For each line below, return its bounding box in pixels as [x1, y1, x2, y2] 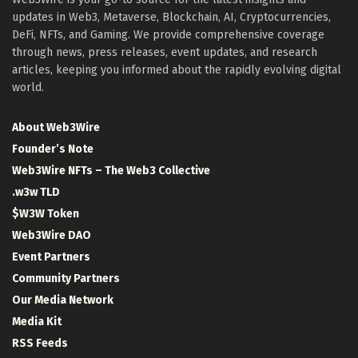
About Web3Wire [12, 120, 100, 134]
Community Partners [12, 271, 120, 285]
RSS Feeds [12, 336, 68, 350]
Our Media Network [12, 292, 113, 307]
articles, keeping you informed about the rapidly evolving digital [12, 62, 341, 77]
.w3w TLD [12, 185, 60, 199]
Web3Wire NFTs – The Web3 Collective [12, 163, 210, 177]
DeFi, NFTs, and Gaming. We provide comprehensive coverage [12, 27, 324, 42]
